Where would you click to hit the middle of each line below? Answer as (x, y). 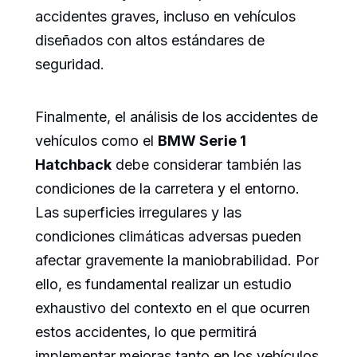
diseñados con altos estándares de (150, 41)
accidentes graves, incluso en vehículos (165, 17)
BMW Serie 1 (202, 141)
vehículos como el (96, 141)
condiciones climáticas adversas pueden (168, 237)
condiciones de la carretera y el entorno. (167, 189)
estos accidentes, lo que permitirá (146, 332)
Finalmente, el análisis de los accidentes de (177, 117)
